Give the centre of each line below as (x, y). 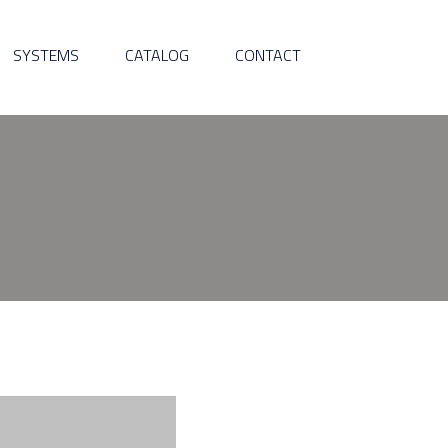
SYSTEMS (46, 55)
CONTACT (268, 55)
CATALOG (157, 55)
